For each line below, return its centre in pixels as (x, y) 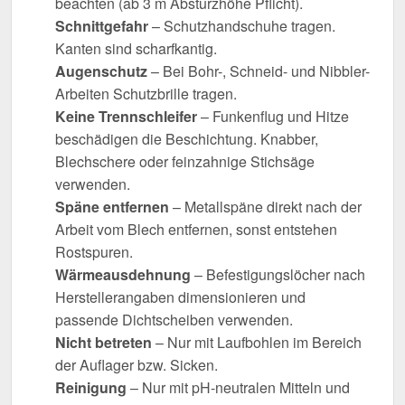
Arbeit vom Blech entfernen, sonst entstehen (196, 229)
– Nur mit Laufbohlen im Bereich (257, 342)
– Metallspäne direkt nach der (265, 206)
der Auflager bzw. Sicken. (137, 364)
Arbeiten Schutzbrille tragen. (146, 93)
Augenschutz (101, 71)
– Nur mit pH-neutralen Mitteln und (238, 387)
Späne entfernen (112, 206)
